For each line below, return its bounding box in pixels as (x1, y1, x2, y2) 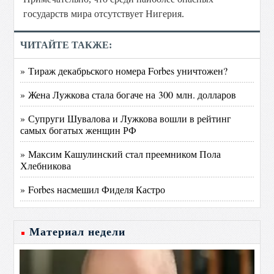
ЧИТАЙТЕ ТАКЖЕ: (20, 40, 113, 50)
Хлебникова (20, 159, 72, 172)
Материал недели (29, 226, 126, 238)
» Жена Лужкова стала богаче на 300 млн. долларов (20, 88, 237, 101)
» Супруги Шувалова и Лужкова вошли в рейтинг (20, 112, 232, 125)
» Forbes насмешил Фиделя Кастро (20, 183, 166, 196)
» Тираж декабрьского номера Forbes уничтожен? (20, 64, 228, 77)
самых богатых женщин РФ (20, 124, 137, 136)
